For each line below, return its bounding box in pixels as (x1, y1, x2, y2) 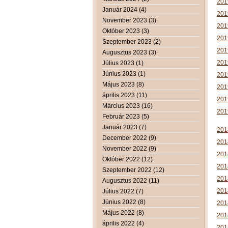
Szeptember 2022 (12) (102, 166, 164, 174)
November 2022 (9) (102, 145, 156, 152)
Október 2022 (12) (102, 155, 153, 163)
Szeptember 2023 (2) (102, 38, 161, 45)
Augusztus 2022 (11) (102, 177, 159, 184)
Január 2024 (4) (102, 6, 147, 13)
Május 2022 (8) (102, 209, 144, 216)
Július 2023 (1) (102, 59, 144, 67)
